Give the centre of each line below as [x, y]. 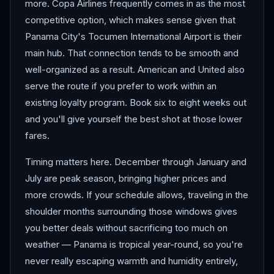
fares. [37, 135]
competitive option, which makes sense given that [130, 20]
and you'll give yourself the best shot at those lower [134, 119]
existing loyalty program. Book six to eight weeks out [136, 102]
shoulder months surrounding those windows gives [131, 211]
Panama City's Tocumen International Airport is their [133, 36]
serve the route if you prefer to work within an [121, 86]
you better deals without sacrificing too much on [126, 228]
